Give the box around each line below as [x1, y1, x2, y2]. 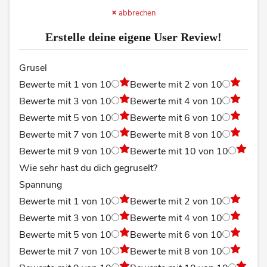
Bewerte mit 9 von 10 [19, 145, 111, 159]
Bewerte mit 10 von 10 [130, 145, 228, 159]
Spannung [19, 178, 62, 192]
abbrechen [117, 8, 156, 19]
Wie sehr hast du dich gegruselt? [19, 162, 157, 175]
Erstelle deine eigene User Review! [45, 30, 222, 44]
